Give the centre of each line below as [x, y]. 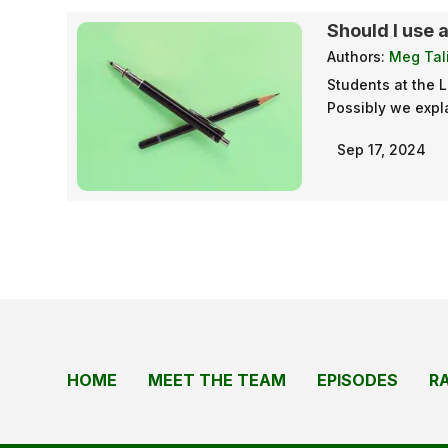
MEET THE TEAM [217, 380]
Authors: [358, 57]
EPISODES [358, 380]
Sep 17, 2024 [382, 150]
